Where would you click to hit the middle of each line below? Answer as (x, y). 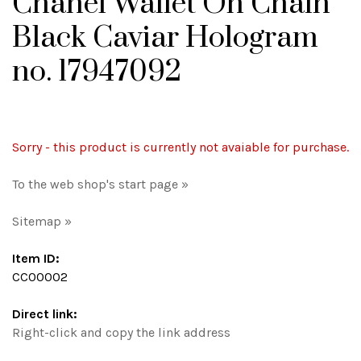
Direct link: (45, 314)
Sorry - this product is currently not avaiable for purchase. (180, 147)
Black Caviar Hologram (165, 38)
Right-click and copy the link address (121, 332)
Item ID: (36, 258)
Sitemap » (42, 221)
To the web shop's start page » (100, 184)
